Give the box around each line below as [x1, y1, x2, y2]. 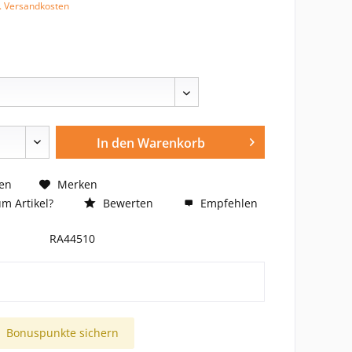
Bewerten [99, 196, 153, 211]
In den [97, 134, 135, 152]
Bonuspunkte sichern [5, 325, 119, 340]
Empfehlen [196, 196, 258, 211]
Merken [57, 176, 97, 192]
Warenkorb [137, 134, 206, 152]
